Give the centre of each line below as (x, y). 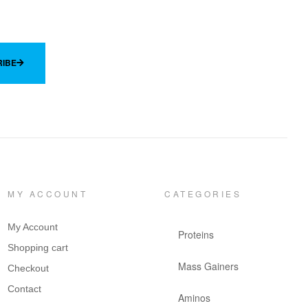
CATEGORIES (203, 194)
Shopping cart (38, 248)
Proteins (196, 235)
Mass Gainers (209, 266)
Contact (25, 289)
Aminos (195, 298)
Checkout (29, 268)
